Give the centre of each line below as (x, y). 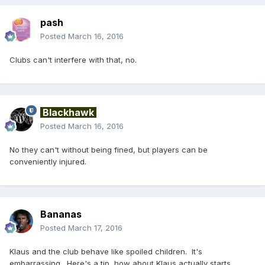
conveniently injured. (48, 161)
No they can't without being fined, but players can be (109, 149)
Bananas (61, 214)
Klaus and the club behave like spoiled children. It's (106, 251)
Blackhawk (68, 112)
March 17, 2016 (95, 227)
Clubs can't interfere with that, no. (73, 59)
